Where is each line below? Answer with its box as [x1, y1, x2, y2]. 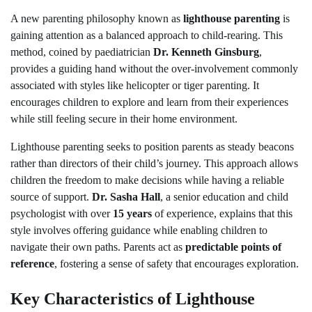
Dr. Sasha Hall [92, 190, 160, 203]
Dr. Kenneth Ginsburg [153, 45, 259, 58]
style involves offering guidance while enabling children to [10, 224, 267, 236]
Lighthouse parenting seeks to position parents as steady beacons [10, 140, 294, 153]
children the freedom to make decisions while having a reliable [10, 173, 284, 186]
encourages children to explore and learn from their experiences [10, 95, 288, 108]
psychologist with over [10, 207, 113, 219]
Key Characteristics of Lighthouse [10, 289, 255, 308]
